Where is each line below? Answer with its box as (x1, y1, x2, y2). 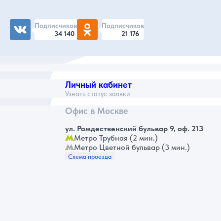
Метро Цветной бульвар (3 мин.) (74, 143, 190, 152)
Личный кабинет (65, 79, 132, 90)
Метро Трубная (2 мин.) (74, 133, 158, 143)
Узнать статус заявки (65, 90, 130, 98)
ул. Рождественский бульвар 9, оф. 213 (65, 124, 203, 134)
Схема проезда (68, 152, 111, 161)
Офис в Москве (65, 106, 128, 116)
